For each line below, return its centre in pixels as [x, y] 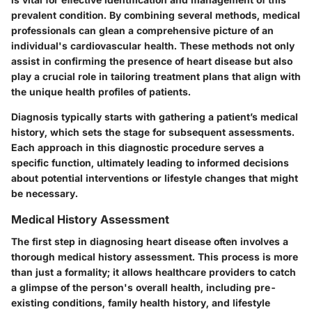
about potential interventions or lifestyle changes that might [155, 178]
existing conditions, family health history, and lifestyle [141, 303]
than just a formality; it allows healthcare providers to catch [154, 272]
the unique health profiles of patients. [101, 92]
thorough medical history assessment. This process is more [155, 257]
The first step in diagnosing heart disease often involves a [150, 242]
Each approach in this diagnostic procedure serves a [138, 147]
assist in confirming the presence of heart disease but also [152, 61]
